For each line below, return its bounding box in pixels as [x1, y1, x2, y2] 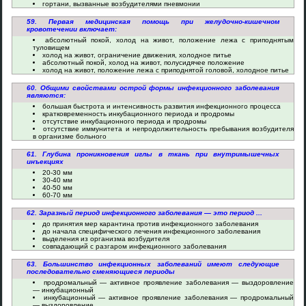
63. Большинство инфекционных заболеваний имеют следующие [27, 260, 279, 268]
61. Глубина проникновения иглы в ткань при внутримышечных [27, 150, 279, 158]
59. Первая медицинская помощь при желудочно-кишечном [27, 18, 279, 25]
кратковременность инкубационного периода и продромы [42, 110, 234, 117]
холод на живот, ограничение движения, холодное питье [42, 51, 232, 59]
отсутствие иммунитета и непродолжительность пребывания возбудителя [43, 125, 294, 133]
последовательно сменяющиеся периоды [27, 268, 175, 275]
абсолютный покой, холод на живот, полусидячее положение [42, 59, 245, 66]
